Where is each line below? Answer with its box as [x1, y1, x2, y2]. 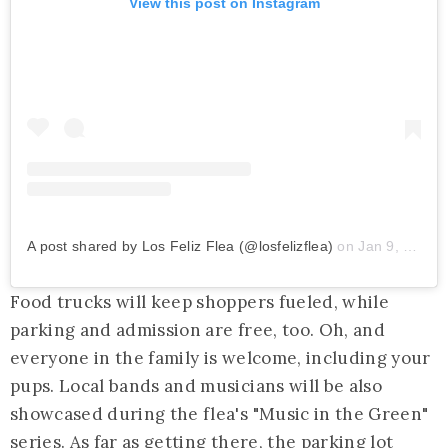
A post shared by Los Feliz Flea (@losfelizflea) [27, 238, 334, 255]
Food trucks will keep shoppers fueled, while [10, 291, 389, 314]
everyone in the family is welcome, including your [10, 347, 431, 370]
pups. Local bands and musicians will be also [10, 375, 382, 398]
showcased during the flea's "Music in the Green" [10, 403, 429, 426]
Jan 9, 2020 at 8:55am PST [358, 238, 404, 255]
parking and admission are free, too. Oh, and [10, 319, 385, 342]
